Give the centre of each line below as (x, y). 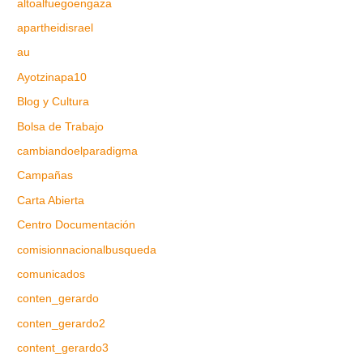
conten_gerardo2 (62, 323)
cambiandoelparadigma (78, 151)
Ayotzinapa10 (52, 77)
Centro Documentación (77, 225)
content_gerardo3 (63, 348)
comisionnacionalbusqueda (87, 250)
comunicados (51, 275)
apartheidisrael (56, 28)
